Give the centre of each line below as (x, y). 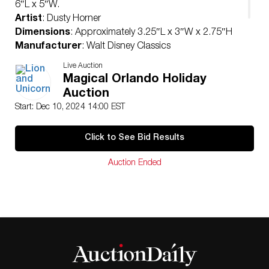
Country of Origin (56, 61)
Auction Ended (134, 163)
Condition (38, 74)
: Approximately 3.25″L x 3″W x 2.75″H (151, 33)
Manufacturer (48, 47)
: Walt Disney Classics (126, 47)
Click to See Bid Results (134, 138)
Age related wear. (51, 88)
